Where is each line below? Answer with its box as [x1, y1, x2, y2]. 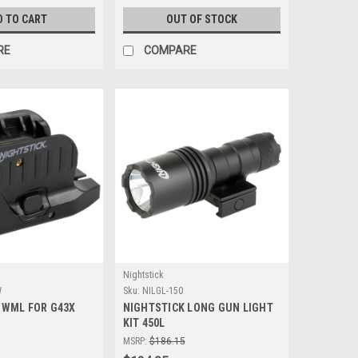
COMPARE [143, 43, 197, 57]
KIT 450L [122, 316, 165, 329]
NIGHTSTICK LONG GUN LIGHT [122, 300, 273, 314]
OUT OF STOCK [165, 12, 237, 26]
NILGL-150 [141, 284, 183, 296]
